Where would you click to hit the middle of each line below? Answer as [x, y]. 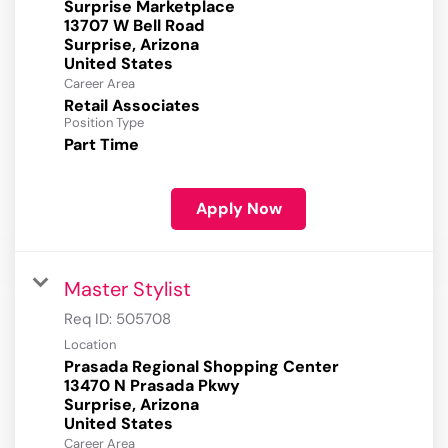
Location [90, 345]
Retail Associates [132, 106]
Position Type [104, 123]
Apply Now [238, 209]
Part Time [101, 145]
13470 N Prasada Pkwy [152, 386]
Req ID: [90, 319]
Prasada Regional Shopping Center [201, 367]
